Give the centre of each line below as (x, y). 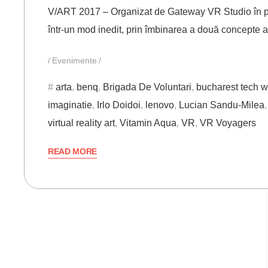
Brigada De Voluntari (147, 87)
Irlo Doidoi (119, 105)
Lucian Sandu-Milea (222, 105)
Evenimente (74, 61)
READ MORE (73, 152)
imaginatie (70, 105)
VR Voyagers (228, 123)
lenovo (160, 105)
